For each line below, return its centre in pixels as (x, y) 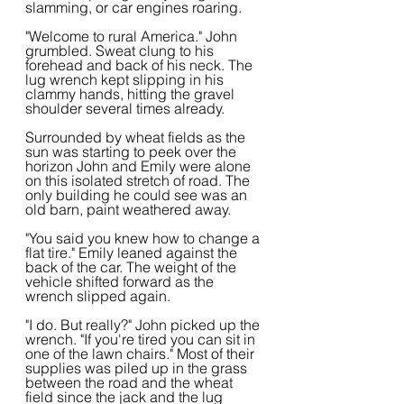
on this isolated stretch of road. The (139, 180)
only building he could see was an (138, 195)
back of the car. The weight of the (133, 267)
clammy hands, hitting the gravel (132, 94)
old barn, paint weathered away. (132, 209)
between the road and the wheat (131, 382)
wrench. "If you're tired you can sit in (142, 339)
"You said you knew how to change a (144, 238)
